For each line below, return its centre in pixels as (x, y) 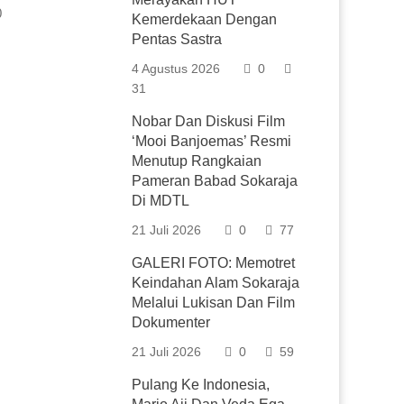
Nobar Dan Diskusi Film (209, 121)
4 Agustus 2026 (176, 69)
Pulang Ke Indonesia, (201, 385)
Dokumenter (171, 322)
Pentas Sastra (177, 39)
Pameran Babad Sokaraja (215, 181)
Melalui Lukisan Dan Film (214, 303)
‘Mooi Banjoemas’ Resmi (212, 141)
